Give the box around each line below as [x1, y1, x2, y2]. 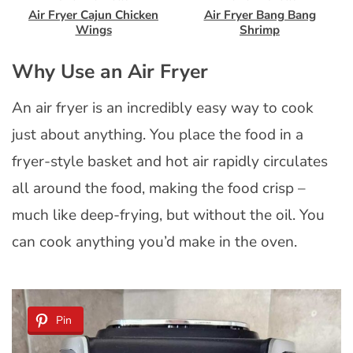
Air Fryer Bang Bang [203, 6, 316, 23]
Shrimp [240, 21, 280, 38]
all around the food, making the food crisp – [12, 177, 306, 199]
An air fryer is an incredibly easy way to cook [12, 97, 314, 118]
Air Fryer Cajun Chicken [28, 6, 158, 23]
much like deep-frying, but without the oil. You [12, 204, 325, 225]
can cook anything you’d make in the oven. [12, 231, 297, 252]
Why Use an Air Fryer [12, 58, 208, 86]
